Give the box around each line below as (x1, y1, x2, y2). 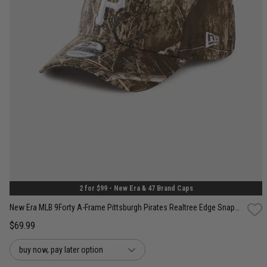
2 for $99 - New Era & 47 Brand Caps (79, 184, 193, 193)
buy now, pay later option (19, 245, 103, 255)
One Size (119, 150, 153, 159)
